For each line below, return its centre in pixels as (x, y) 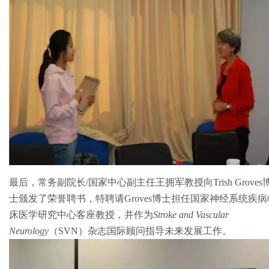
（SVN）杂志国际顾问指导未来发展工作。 (140, 231)
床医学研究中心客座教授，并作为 (81, 215)
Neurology (29, 231)
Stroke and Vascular (191, 215)
